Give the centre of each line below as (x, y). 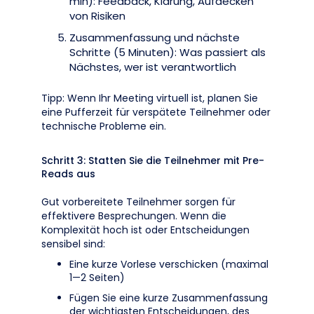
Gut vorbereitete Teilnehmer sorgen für (138, 202)
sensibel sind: (73, 244)
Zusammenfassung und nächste (155, 37)
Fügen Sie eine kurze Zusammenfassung (169, 298)
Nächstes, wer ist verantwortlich (153, 67)
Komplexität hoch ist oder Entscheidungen (145, 230)
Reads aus (68, 174)
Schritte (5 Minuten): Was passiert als (168, 52)
